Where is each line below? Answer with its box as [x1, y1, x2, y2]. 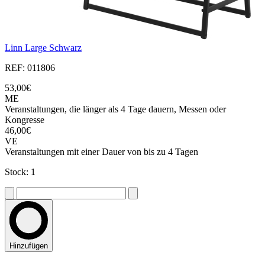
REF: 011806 [5, 63, 55, 73]
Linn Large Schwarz [5, 43, 82, 53]
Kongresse [5, 115, 44, 125]
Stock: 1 [5, 167, 35, 177]
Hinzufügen [9, 241, 48, 251]
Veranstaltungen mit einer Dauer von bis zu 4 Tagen [5, 147, 198, 157]
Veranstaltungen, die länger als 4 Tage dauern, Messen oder [5, 104, 226, 115]
